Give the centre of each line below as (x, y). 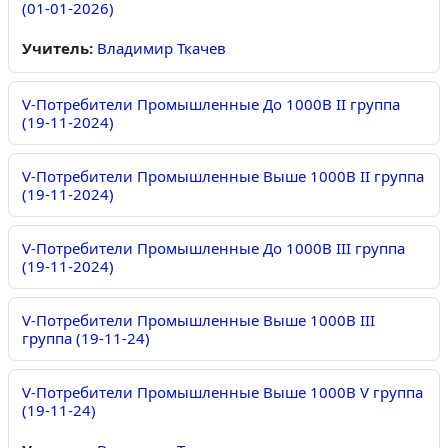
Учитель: (59, 48)
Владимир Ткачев (161, 48)
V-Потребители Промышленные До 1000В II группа (211, 104)
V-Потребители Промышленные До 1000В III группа (213, 248)
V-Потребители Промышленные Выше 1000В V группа (222, 392)
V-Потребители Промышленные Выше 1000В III (198, 320)
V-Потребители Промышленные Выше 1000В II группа (223, 176)
